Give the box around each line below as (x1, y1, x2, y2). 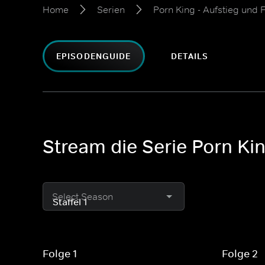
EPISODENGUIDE (56, 51, 131, 62)
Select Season (52, 190, 113, 202)
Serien (97, 4, 125, 15)
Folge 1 (43, 247, 77, 260)
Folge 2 (222, 247, 258, 260)
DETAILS (170, 51, 209, 62)
